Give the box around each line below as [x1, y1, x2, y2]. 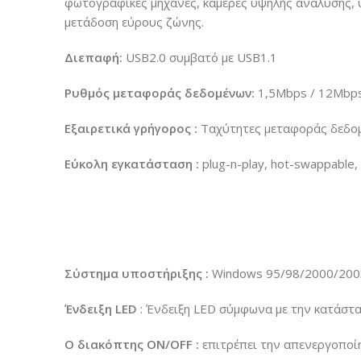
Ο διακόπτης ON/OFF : [64, 336, 199, 352]
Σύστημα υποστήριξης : [64, 265, 209, 281]
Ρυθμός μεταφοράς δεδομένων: [64, 85, 255, 101]
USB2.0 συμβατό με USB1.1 [122, 49, 277, 65]
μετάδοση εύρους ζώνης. [64, 14, 204, 30]
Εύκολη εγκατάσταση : [64, 156, 199, 172]
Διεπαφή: [64, 49, 122, 65]
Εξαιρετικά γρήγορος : [64, 120, 197, 136]
